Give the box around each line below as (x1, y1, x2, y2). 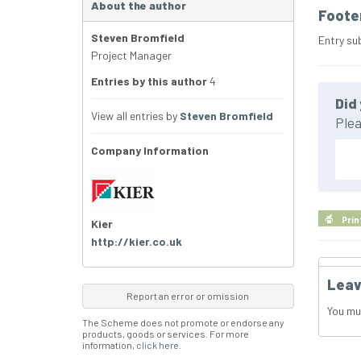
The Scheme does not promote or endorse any (82, 317, 284, 329)
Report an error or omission (127, 290, 250, 302)
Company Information (91, 143, 209, 158)
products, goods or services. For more (82, 328, 249, 340)
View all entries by (91, 109, 180, 123)
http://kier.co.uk (91, 234, 182, 249)
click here (136, 339, 179, 351)
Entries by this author (91, 74, 207, 89)
